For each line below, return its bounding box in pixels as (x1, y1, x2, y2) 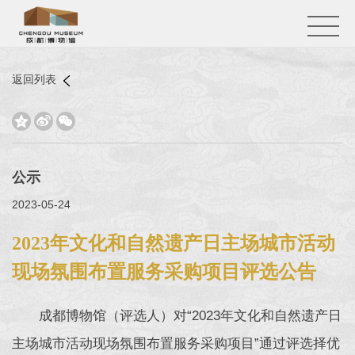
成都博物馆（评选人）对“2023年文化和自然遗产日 (39, 308, 342, 323)
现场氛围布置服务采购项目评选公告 (12, 261, 316, 282)
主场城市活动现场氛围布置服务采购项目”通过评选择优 (12, 336, 340, 351)
